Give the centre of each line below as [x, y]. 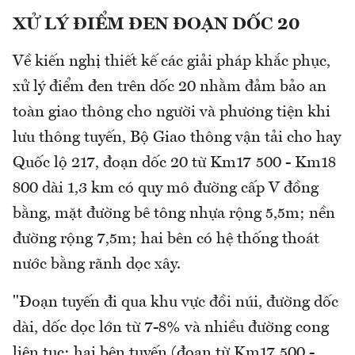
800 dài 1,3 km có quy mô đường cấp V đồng [166, 189]
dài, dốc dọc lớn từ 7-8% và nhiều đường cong [171, 328]
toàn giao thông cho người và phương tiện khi [172, 113]
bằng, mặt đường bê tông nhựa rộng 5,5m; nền [174, 214]
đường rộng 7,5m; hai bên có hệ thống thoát [166, 240]
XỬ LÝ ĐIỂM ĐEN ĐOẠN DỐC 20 [156, 25]
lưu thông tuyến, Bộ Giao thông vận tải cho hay [177, 138]
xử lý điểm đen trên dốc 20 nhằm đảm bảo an [170, 88]
